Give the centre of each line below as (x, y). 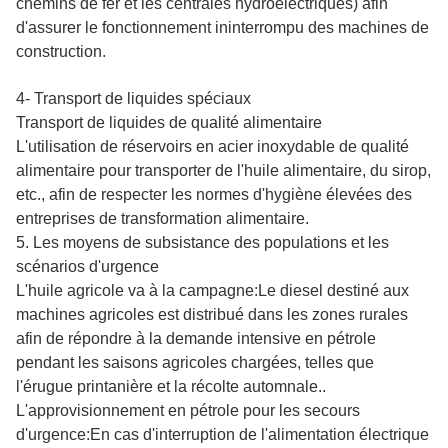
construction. (61, 51)
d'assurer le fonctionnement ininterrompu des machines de (222, 27)
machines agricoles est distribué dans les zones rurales (212, 314)
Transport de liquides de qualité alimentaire (169, 122)
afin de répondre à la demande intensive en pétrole (196, 338)
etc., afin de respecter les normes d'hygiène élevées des (214, 194)
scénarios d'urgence (87, 266)
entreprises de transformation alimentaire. (162, 218)
